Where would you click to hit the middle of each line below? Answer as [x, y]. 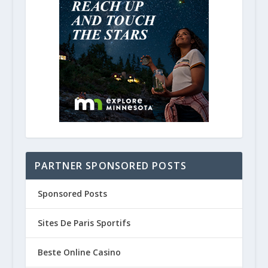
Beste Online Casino [79, 252]
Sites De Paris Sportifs [84, 223]
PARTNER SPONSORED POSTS [111, 166]
